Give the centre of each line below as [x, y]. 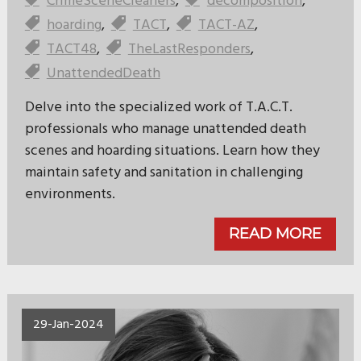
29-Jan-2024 [68, 324]
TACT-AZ [226, 25]
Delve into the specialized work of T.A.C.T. [158, 107]
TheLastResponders [189, 49]
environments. [70, 194]
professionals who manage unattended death [165, 129]
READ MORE [276, 233]
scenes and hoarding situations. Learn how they [172, 151]
